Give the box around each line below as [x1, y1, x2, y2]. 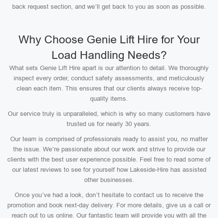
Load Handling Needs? [51, 49, 167, 61]
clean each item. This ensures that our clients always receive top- [16, 85, 202, 92]
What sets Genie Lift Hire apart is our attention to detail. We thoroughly [9, 64, 209, 72]
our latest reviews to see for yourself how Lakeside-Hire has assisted [12, 166, 206, 173]
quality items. [90, 95, 128, 102]
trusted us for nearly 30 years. [67, 120, 151, 127]
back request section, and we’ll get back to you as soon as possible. [12, 3, 206, 10]
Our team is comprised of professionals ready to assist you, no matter [10, 135, 208, 143]
